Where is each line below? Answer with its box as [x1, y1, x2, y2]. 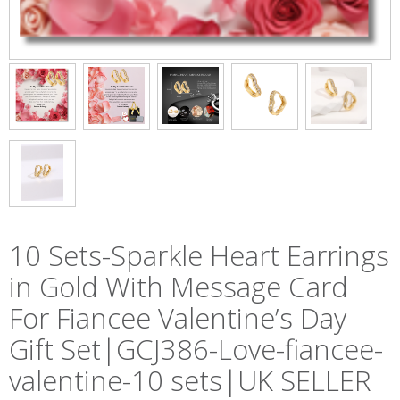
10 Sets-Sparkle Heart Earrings [9, 237, 389, 274]
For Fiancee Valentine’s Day [9, 299, 346, 337]
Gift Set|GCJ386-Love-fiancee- [9, 330, 383, 368]
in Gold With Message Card [9, 268, 348, 305]
